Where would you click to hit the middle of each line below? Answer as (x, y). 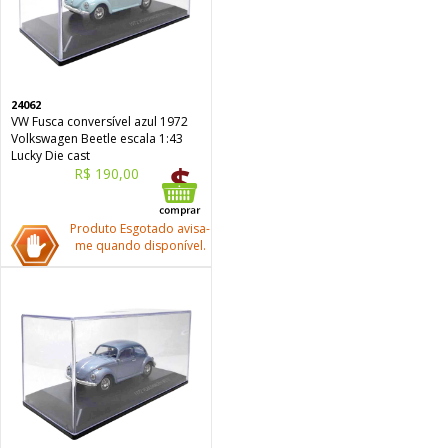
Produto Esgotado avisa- (140, 228)
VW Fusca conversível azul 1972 (99, 121)
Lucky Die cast (50, 155)
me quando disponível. (140, 245)
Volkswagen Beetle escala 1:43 (97, 138)
